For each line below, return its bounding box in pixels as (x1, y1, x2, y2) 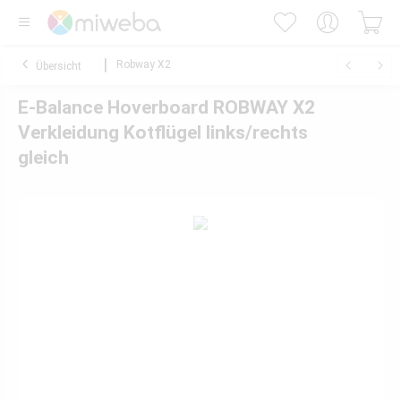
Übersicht (36, 60, 81, 73)
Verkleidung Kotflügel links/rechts (18, 122, 308, 143)
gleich (18, 147, 69, 168)
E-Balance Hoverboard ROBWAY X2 (18, 97, 315, 118)
